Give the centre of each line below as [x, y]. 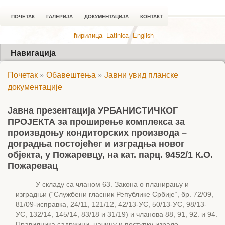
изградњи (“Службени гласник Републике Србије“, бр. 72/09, [115, 194]
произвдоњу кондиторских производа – [97, 133]
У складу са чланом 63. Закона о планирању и [109, 184]
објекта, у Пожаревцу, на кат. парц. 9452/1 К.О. [110, 155]
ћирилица [88, 35]
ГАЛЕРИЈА [60, 16]
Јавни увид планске [141, 75]
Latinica [117, 35]
